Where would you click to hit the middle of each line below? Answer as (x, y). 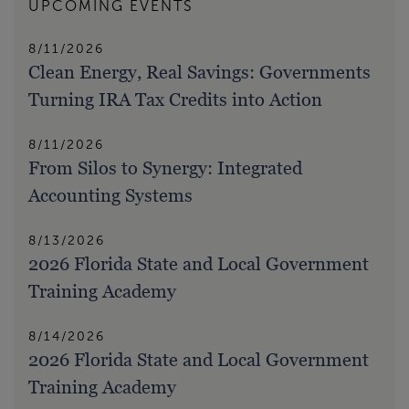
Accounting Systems (110, 195)
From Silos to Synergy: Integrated (165, 168)
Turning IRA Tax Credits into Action (175, 100)
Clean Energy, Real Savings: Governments (199, 72)
